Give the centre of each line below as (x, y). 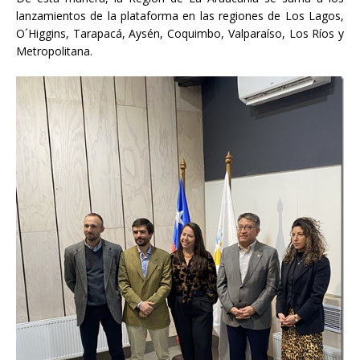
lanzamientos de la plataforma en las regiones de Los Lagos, (180, 16)
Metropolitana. (54, 51)
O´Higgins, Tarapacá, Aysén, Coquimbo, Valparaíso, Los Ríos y (180, 34)
